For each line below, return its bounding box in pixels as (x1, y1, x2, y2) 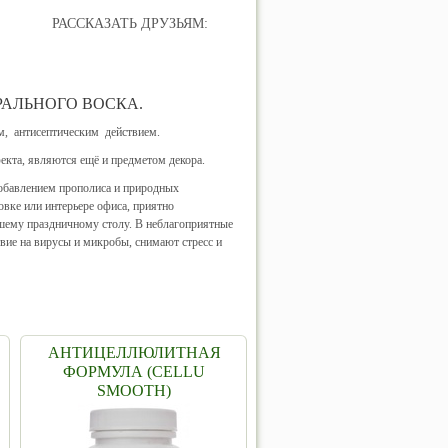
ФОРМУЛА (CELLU (63, 363, 205, 380)
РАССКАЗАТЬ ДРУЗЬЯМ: (52, 16, 208, 31)
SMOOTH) (97, 382, 171, 399)
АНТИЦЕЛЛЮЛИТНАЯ (47, 344, 221, 361)
